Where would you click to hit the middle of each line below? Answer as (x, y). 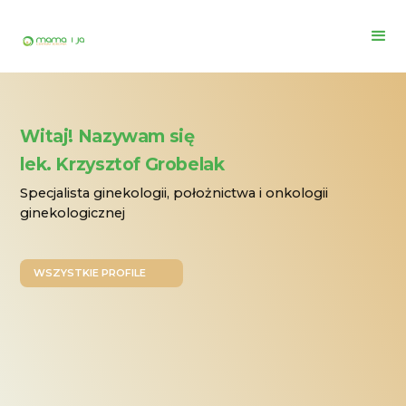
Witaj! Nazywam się (107, 136)
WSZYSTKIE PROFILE (90, 273)
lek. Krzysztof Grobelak (122, 164)
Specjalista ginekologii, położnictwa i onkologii (174, 193)
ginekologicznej (73, 213)
